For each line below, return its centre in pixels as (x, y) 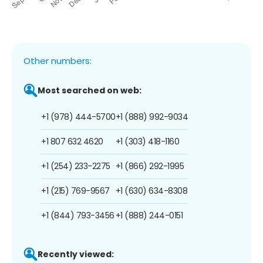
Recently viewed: (76, 254)
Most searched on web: (90, 90)
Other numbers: (58, 60)
